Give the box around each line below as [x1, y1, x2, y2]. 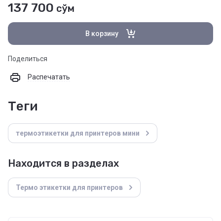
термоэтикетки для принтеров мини [16, 129, 140, 137]
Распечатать [28, 73, 70, 81]
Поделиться [8, 55, 47, 63]
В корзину [85, 29, 118, 37]
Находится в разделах [8, 157, 119, 169]
